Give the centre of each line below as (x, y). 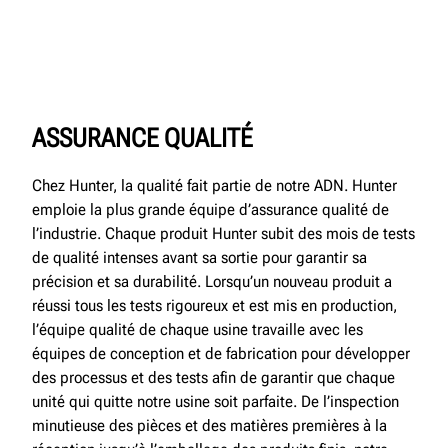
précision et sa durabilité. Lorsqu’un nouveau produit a (212, 281)
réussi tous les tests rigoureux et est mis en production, (214, 305)
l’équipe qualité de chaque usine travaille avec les (197, 329)
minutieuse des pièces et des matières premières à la (209, 425)
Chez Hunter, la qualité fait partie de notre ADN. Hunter (214, 185)
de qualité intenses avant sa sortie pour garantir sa (199, 257)
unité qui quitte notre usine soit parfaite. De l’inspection (215, 401)
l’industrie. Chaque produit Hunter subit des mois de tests (223, 233)
